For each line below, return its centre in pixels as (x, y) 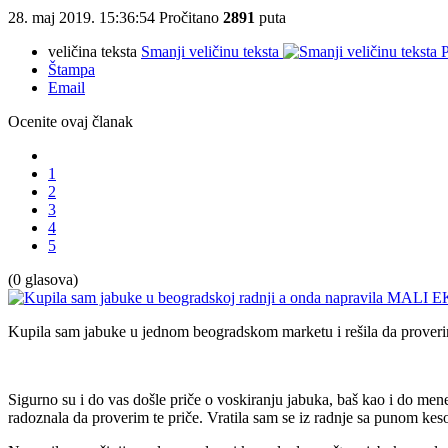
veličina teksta (92, 52)
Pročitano (191, 18)
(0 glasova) (43, 280)
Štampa (71, 70)
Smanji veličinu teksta (210, 52)
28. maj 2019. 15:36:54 (83, 18)
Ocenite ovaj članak (70, 122)
